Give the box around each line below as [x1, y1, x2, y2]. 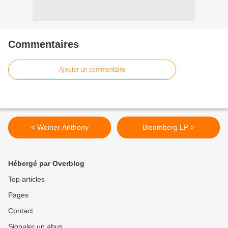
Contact [8, 207, 33, 215]
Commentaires [8, 39, 79, 50]
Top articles [8, 175, 45, 184]
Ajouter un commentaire [59, 66, 125, 74]
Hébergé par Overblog [8, 159, 84, 168]
